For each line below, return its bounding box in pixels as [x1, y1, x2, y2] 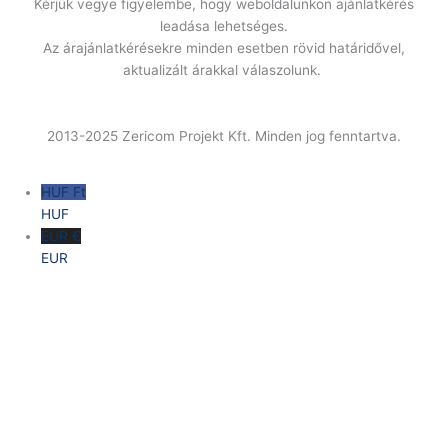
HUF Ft [41, 184, 87, 201]
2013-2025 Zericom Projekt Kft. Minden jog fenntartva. [47, 128, 401, 145]
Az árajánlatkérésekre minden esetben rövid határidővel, [43, 40, 405, 57]
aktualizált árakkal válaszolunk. [123, 62, 325, 79]
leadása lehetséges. [160, 18, 288, 35]
